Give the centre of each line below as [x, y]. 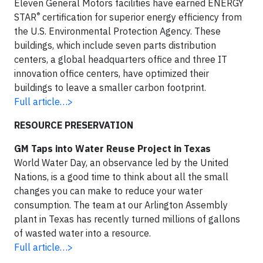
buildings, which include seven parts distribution [115, 45]
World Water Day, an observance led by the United [121, 163]
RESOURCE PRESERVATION [75, 125]
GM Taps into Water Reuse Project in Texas [112, 149]
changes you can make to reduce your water [108, 191]
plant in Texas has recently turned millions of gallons [127, 219]
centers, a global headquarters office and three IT [121, 59]
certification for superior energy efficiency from [141, 17]
